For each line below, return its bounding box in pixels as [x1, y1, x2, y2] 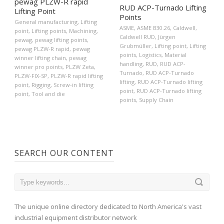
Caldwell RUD [119, 32, 155, 40]
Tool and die [31, 90, 65, 98]
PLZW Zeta [65, 63, 94, 71]
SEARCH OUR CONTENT [14, 147, 114, 158]
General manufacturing [14, 18, 77, 26]
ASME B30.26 [137, 23, 170, 31]
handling [119, 59, 142, 67]
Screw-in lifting [53, 81, 93, 89]
